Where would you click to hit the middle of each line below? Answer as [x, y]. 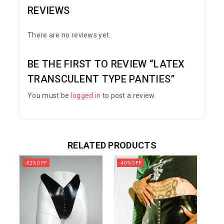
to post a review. [128, 96]
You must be [49, 96]
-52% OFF [36, 163]
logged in [86, 96]
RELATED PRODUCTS [112, 145]
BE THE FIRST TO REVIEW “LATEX [106, 64]
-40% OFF [130, 163]
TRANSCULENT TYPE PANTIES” [101, 79]
